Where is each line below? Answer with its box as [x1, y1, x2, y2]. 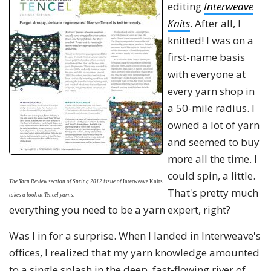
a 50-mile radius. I [168, 100, 255, 115]
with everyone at [168, 67, 246, 81]
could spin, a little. [168, 168, 255, 183]
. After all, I [190, 16, 241, 30]
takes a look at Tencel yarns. [9, 191, 74, 198]
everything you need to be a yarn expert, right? [9, 202, 230, 217]
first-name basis [168, 50, 245, 64]
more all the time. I [168, 151, 257, 166]
